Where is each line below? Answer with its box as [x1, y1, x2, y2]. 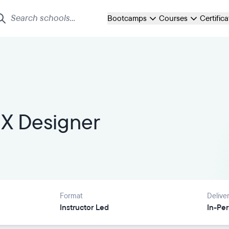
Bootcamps [107, 13, 147, 24]
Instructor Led [60, 202, 109, 213]
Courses [159, 13, 188, 24]
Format [60, 191, 83, 201]
